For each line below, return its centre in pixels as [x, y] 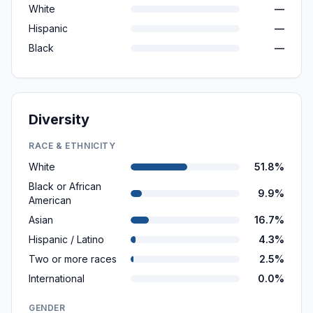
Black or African [65, 186]
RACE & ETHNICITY [72, 146]
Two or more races [73, 259]
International [57, 278]
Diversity [59, 119]
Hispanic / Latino [66, 239]
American [50, 200]
